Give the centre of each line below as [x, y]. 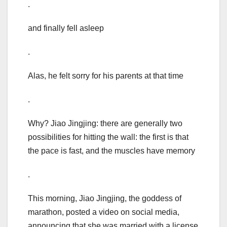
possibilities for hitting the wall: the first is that [108, 137]
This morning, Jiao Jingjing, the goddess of [105, 199]
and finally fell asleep [66, 28]
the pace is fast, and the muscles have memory [111, 151]
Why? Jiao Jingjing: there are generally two [105, 124]
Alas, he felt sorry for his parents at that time [106, 76]
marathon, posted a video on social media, [104, 212]
